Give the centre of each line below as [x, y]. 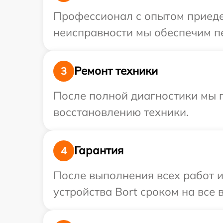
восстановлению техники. [121, 112]
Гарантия [99, 151]
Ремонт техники [116, 71]
